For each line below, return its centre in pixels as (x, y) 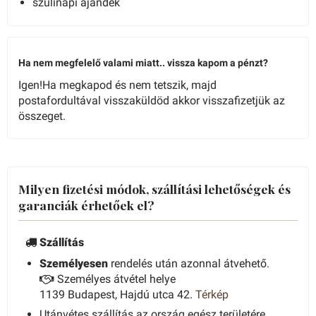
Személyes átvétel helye (115, 279)
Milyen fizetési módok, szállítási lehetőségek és (154, 189)
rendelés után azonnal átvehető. (189, 264)
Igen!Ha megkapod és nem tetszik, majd (117, 85)
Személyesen (74, 264)
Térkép (212, 295)
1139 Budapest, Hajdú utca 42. (117, 295)
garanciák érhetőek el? (86, 205)
